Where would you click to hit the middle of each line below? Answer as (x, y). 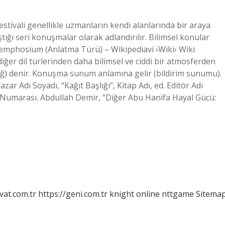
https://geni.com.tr (73, 194)
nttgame (178, 194)
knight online (135, 194)
